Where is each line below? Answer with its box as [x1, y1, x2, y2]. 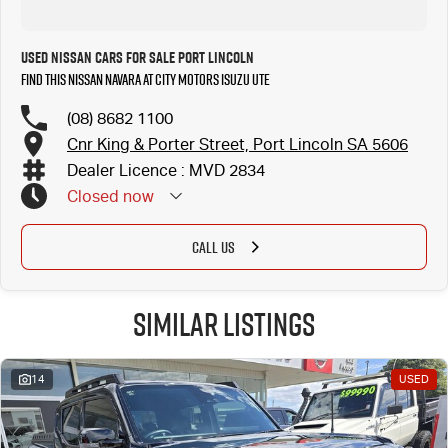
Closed [67, 186, 119, 206]
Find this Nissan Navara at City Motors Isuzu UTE [21, 69, 270, 90]
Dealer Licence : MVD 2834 [67, 160, 265, 180]
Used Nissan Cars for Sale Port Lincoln [21, 46, 254, 69]
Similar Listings [133, 302, 315, 346]
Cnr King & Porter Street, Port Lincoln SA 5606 [67, 134, 408, 154]
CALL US [191, 236, 235, 258]
